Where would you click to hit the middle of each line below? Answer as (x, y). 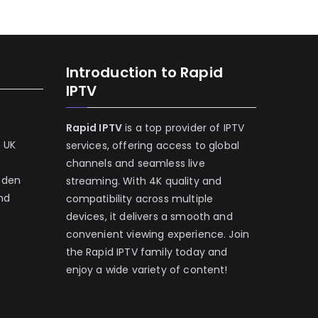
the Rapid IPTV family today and (147, 252)
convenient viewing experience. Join (158, 234)
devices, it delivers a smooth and (149, 216)
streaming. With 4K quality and (144, 181)
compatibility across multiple (139, 199)
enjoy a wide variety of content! (147, 270)
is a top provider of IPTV (183, 128)
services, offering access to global (153, 146)
